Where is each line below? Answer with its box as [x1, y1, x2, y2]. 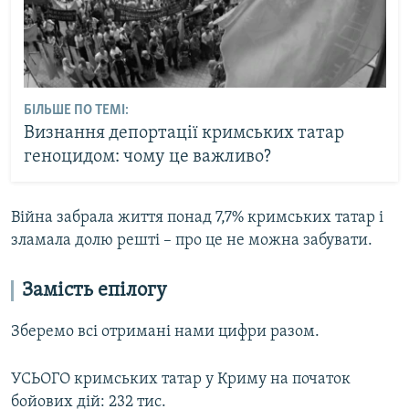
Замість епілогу [22, 279, 167, 301]
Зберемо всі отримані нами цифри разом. [11, 322, 320, 341]
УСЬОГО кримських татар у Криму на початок [11, 370, 351, 388]
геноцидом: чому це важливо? [23, 148, 271, 167]
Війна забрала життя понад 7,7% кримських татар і [11, 208, 383, 226]
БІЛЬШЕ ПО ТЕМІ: [23, 103, 129, 119]
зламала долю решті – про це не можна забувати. [11, 231, 372, 249]
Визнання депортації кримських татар [23, 124, 344, 143]
